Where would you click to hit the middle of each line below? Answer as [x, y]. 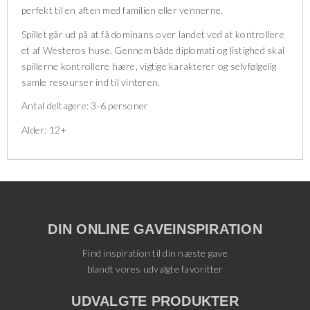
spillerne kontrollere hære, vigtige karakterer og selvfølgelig [149, 66]
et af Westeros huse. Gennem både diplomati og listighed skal [153, 50]
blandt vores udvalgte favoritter [155, 269]
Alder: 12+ [44, 129]
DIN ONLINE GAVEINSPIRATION [155, 229]
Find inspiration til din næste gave [155, 253]
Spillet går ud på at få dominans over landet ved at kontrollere [153, 34]
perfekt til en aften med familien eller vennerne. [124, 10]
